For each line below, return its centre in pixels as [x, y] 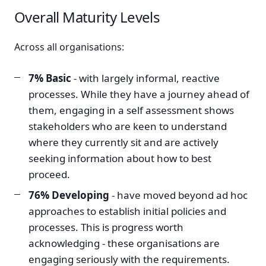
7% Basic [50, 78]
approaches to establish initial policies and [127, 211]
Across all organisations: [69, 47]
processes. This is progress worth [106, 227]
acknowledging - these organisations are [124, 243]
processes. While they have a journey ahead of [139, 94]
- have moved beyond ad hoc [178, 195]
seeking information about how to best [120, 158]
